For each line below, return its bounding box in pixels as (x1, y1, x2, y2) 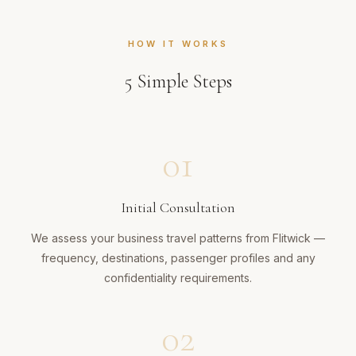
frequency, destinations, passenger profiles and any (41, 251, 315, 265)
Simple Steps (132, 70, 232, 94)
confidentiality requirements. (104, 271, 252, 285)
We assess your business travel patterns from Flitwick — (31, 231, 325, 246)
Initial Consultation (121, 199, 235, 217)
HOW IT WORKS (127, 38, 229, 50)
